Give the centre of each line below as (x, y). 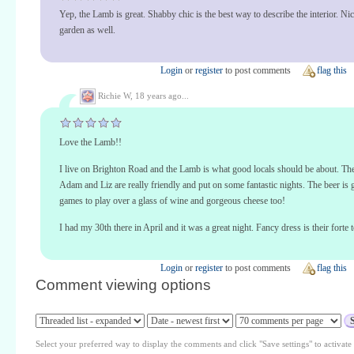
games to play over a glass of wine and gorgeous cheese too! (172, 201)
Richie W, (115, 95)
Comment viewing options (123, 284)
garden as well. (87, 30)
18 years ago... (162, 95)
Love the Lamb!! (90, 142)
